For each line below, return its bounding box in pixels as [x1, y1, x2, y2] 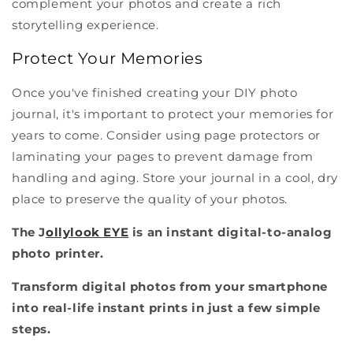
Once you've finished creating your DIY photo [12, 84, 298, 100]
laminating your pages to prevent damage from [12, 148, 314, 164]
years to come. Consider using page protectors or [12, 127, 321, 143]
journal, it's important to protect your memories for [12, 106, 334, 121]
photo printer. [12, 245, 104, 261]
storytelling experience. [12, 17, 159, 32]
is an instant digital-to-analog [132, 224, 333, 240]
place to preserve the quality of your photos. [12, 191, 288, 206]
